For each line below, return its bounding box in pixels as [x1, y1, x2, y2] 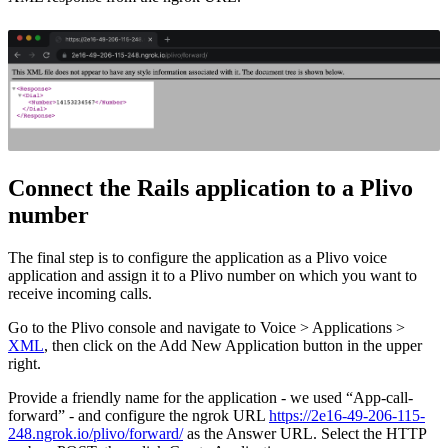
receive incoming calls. [8, 285, 152, 303]
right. [8, 355, 41, 373]
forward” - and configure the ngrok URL [8, 407, 269, 425]
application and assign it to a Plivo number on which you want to [8, 267, 417, 285]
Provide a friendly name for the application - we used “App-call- [8, 389, 413, 407]
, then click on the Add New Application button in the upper [44, 337, 422, 355]
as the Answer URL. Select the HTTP [183, 425, 426, 443]
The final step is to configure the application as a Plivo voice [8, 249, 387, 267]
